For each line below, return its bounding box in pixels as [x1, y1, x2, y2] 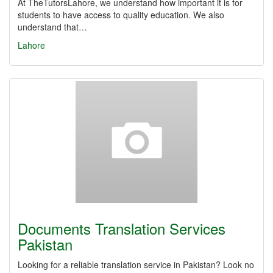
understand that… [18, 21, 87, 33]
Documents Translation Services [18, 218, 225, 239]
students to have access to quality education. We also [18, 9, 224, 21]
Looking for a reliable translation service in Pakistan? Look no [18, 258, 254, 271]
